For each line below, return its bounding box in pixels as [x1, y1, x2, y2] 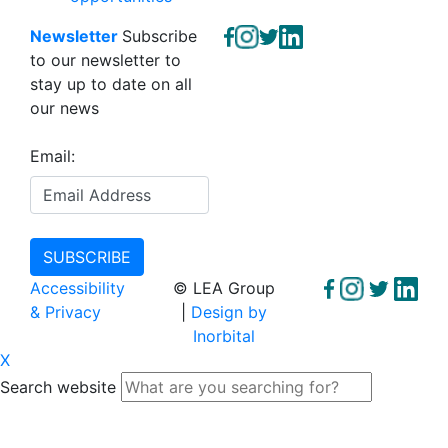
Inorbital [192, 325, 255, 346]
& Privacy [30, 301, 101, 322]
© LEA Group [172, 277, 275, 298]
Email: [30, 145, 75, 166]
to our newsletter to [30, 49, 181, 70]
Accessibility [30, 277, 125, 298]
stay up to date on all [30, 73, 192, 94]
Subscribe [122, 25, 197, 46]
